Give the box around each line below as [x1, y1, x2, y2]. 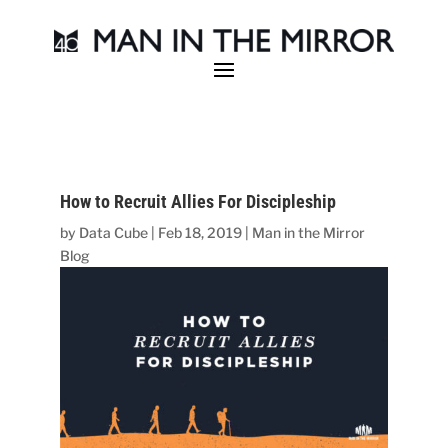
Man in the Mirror [252, 223, 366, 241]
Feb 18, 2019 [158, 223, 243, 241]
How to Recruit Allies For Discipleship [60, 190, 337, 212]
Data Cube [79, 223, 149, 241]
